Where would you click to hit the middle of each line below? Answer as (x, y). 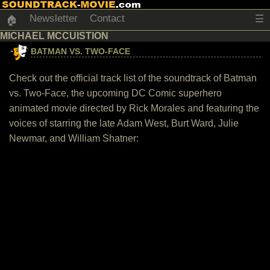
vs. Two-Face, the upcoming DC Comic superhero (115, 93)
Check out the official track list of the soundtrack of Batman (133, 78)
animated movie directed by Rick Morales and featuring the (134, 108)
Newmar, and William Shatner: (74, 138)
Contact (107, 18)
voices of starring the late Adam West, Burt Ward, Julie (124, 123)
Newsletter (54, 18)
